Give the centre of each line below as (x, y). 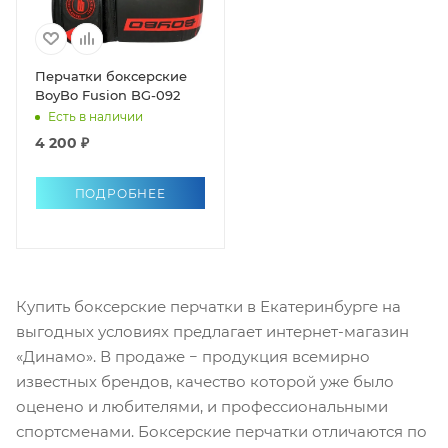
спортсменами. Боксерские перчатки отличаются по (221, 431)
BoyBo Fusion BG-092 (107, 94)
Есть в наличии (95, 117)
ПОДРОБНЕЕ (120, 193)
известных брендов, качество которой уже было (205, 381)
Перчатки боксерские (111, 75)
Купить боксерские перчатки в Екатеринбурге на (208, 306)
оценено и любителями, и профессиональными (202, 406)
